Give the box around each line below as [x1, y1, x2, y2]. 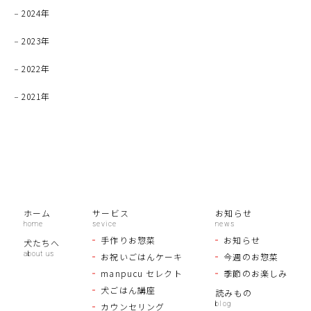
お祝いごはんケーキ [101, 251, 183, 263]
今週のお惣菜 [224, 251, 279, 263]
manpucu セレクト [101, 267, 183, 280]
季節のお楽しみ [224, 267, 288, 280]
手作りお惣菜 [101, 234, 155, 246]
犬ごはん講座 [101, 284, 155, 296]
